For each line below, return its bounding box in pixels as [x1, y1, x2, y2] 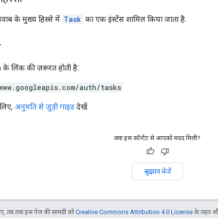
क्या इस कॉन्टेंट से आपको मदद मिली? [114, 134, 200, 142]
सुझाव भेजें [144, 166, 171, 176]
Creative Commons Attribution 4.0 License [75, 208, 193, 216]
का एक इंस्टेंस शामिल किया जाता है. [83, 14, 186, 24]
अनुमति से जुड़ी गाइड [15, 102, 74, 111]
